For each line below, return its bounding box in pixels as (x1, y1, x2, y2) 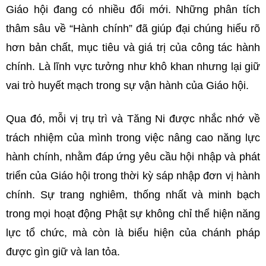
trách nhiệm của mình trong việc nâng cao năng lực (6, 131, 260, 144)
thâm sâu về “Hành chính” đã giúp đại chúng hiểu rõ (6, 22, 260, 34)
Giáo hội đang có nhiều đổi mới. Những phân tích (6, 3, 260, 15)
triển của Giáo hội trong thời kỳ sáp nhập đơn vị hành (6, 169, 260, 182)
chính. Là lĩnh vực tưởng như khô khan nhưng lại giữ (6, 60, 260, 72)
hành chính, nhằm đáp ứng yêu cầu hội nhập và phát (6, 150, 260, 163)
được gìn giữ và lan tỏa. (6, 245, 120, 258)
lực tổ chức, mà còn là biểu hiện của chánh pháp (6, 226, 260, 239)
